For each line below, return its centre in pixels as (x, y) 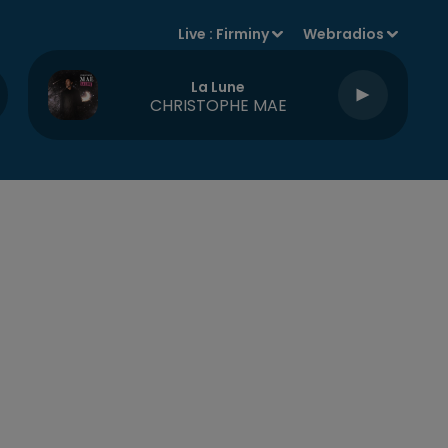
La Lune (218, 86)
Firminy (243, 34)
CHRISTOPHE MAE (218, 105)
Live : (197, 34)
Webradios (344, 34)
